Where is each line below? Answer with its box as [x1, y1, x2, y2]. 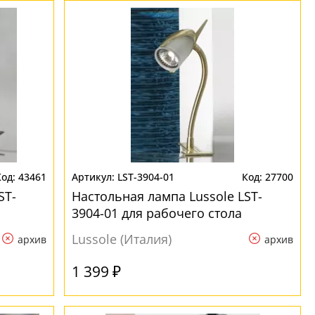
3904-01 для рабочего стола [72, 205, 243, 221]
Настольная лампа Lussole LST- [72, 188, 263, 205]
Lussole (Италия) [72, 231, 172, 247]
